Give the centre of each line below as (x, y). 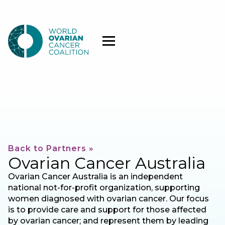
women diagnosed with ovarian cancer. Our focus (108, 199)
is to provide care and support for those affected (107, 210)
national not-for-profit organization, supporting (104, 188)
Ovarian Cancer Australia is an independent (95, 177)
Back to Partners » (51, 148)
